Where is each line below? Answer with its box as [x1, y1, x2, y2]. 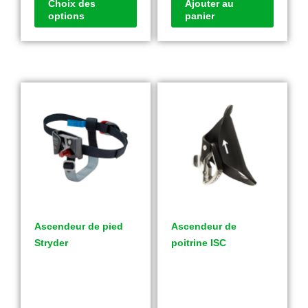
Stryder [34, 237, 68, 249]
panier [185, 10, 214, 22]
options [48, 10, 85, 22]
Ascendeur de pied [34, 221, 123, 232]
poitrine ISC [171, 237, 226, 249]
